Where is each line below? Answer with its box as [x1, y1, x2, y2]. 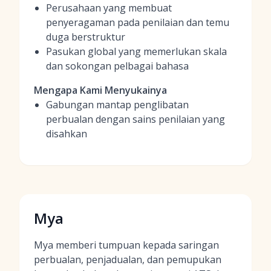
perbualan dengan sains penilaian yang [46, 113, 225, 126]
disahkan [46, 127, 87, 140]
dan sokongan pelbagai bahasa [46, 59, 189, 73]
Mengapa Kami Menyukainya [34, 83, 167, 97]
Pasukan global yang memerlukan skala [46, 45, 227, 58]
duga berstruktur [46, 30, 125, 44]
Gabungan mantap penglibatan [46, 98, 189, 111]
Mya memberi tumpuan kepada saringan [34, 238, 219, 252]
